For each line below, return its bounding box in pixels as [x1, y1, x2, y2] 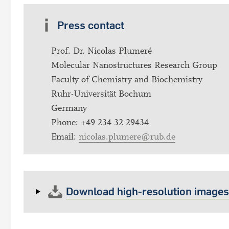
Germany [51, 102, 87, 113]
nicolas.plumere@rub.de [79, 131, 175, 142]
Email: [51, 131, 79, 142]
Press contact [57, 18, 124, 32]
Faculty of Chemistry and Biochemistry [51, 74, 202, 85]
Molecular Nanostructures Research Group [51, 59, 217, 71]
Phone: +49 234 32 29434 [51, 117, 149, 128]
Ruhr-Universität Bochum [51, 88, 151, 99]
